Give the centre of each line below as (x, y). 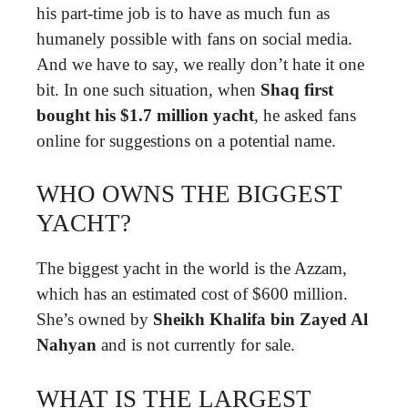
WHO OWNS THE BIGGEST (189, 194)
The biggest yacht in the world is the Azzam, (192, 268)
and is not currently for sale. (196, 345)
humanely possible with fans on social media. (194, 38)
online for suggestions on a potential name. (186, 140)
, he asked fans (305, 115)
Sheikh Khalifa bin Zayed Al (260, 319)
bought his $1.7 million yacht (145, 115)
